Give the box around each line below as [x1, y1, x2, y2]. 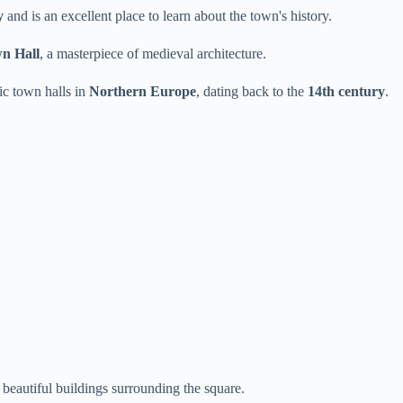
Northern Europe [89, 83, 196, 99]
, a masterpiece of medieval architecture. [40, 45, 266, 61]
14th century [308, 83, 385, 99]
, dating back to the [196, 83, 308, 99]
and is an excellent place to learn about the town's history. [4, 7, 332, 23]
